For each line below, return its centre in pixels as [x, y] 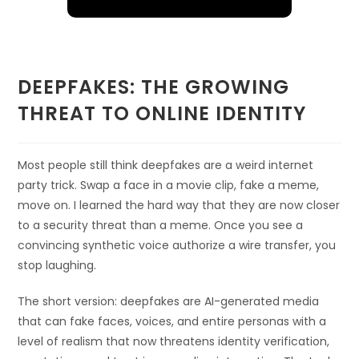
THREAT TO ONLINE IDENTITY [162, 114]
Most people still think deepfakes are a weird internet [166, 165]
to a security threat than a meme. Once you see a [161, 226]
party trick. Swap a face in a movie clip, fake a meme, [169, 186]
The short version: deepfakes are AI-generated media [169, 302]
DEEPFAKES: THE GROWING [154, 87]
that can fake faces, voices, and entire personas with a [172, 322]
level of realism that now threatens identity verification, [174, 342]
